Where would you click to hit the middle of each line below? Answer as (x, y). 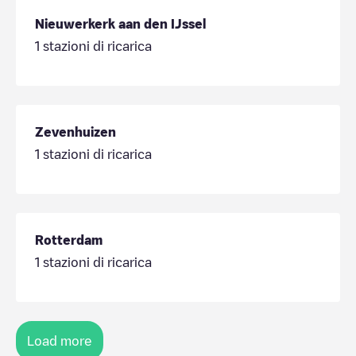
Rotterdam (69, 240)
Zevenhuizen (75, 132)
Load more (60, 341)
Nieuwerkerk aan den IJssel (120, 23)
